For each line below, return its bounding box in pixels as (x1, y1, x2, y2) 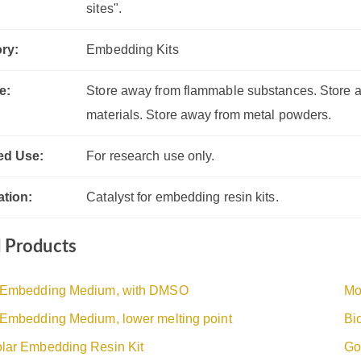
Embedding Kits (86, 43, 179, 56)
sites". (86, 2, 122, 15)
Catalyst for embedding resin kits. (86, 190, 279, 204)
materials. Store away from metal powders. (86, 108, 332, 122)
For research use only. (86, 149, 215, 163)
